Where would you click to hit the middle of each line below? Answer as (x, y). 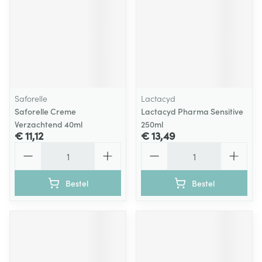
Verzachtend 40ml (49, 124)
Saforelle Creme (45, 111)
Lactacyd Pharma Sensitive (192, 111)
